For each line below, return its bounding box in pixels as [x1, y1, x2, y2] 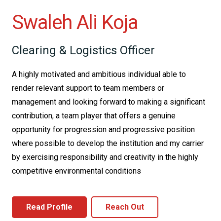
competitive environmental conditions [12, 166, 141, 176]
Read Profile [26, 202, 73, 212]
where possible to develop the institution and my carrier [12, 139, 204, 148]
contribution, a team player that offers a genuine [12, 111, 176, 120]
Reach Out [105, 202, 144, 212]
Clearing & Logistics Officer [12, 43, 155, 57]
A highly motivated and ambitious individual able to [12, 70, 186, 79]
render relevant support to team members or [12, 83, 164, 93]
